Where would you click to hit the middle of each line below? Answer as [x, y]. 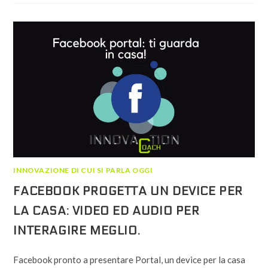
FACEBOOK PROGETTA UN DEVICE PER [128, 192]
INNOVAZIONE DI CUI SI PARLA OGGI [83, 170]
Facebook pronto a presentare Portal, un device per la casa [130, 260]
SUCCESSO [135, 43]
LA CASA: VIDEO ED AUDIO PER [106, 211]
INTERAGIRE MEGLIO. [77, 231]
